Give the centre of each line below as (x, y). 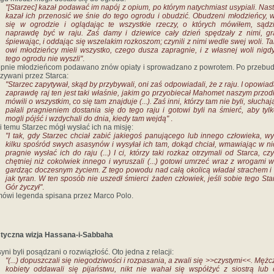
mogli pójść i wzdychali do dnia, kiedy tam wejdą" (88, 119)
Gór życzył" (24, 187)
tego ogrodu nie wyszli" (44, 59)
